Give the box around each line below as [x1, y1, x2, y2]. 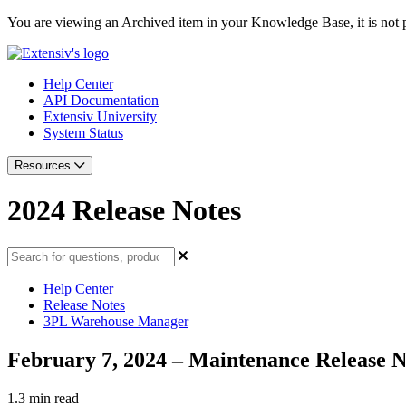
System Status [43, 125, 123, 140]
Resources [14, 159, 74, 172]
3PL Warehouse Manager [43, 313, 188, 329]
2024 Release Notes [7, 194, 241, 227]
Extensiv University [43, 109, 157, 124]
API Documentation [43, 92, 159, 108]
